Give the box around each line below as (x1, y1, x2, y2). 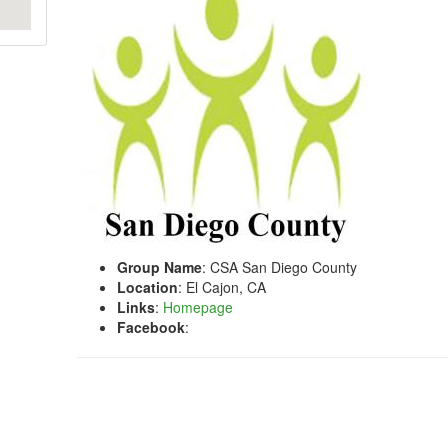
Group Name (117, 257, 203, 277)
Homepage (163, 297, 234, 317)
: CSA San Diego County (202, 257, 358, 277)
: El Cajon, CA (178, 277, 267, 297)
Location (117, 277, 179, 297)
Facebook (117, 317, 186, 337)
